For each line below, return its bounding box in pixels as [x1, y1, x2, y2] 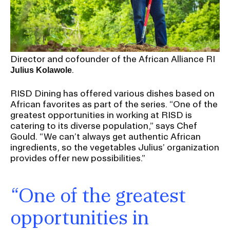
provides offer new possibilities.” [10, 152, 145, 163]
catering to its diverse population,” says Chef [10, 120, 197, 130]
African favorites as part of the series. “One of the [10, 99, 218, 109]
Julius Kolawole [10, 65, 72, 74]
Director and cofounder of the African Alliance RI [10, 53, 215, 64]
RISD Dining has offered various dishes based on [10, 88, 215, 98]
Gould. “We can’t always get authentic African [10, 131, 201, 141]
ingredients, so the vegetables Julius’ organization [10, 142, 219, 152]
